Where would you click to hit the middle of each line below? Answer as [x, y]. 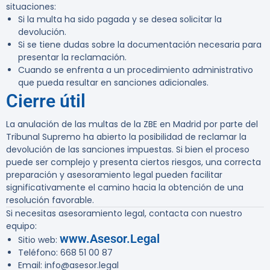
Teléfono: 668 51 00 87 [65, 253]
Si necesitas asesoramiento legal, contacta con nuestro [124, 214]
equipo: [21, 226]
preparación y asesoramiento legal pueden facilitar [114, 175]
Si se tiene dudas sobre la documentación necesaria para [140, 45]
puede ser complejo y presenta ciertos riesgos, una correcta [133, 162]
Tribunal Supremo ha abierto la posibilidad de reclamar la [126, 137]
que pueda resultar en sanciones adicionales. [113, 83]
